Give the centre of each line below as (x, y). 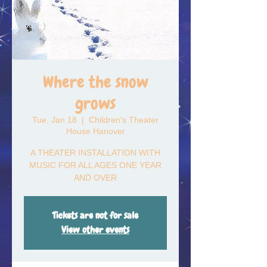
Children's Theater (124, 120)
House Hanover (95, 131)
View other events (95, 230)
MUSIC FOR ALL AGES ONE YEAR (95, 165)
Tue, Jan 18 (55, 120)
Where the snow (95, 82)
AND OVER (95, 178)
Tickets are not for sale (95, 215)
